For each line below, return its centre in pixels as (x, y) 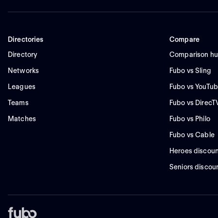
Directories (26, 40)
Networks (24, 71)
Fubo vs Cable (192, 135)
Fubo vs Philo (190, 119)
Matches (22, 119)
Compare (185, 40)
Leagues (22, 87)
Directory (23, 55)
